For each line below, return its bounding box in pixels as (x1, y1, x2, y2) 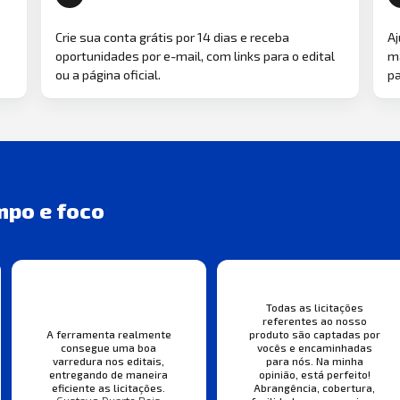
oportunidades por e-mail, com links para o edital (55, 47, 335, 63)
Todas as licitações (265, 301, 363, 314)
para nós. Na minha (265, 354, 363, 368)
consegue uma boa (61, 341, 157, 354)
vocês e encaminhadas (256, 341, 372, 354)
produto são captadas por (248, 328, 380, 341)
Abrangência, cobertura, (254, 381, 376, 395)
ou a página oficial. (55, 66, 161, 82)
